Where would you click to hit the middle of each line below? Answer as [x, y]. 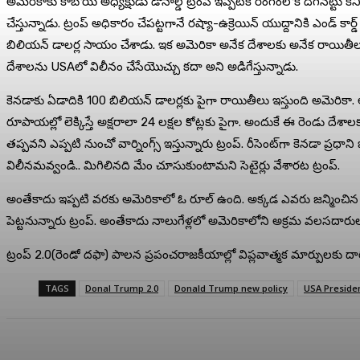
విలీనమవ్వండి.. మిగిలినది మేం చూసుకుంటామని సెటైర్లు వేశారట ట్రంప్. [173, 165]
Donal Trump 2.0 [122, 288]
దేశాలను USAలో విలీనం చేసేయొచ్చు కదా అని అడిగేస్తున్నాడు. [152, 66]
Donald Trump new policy [231, 288]
